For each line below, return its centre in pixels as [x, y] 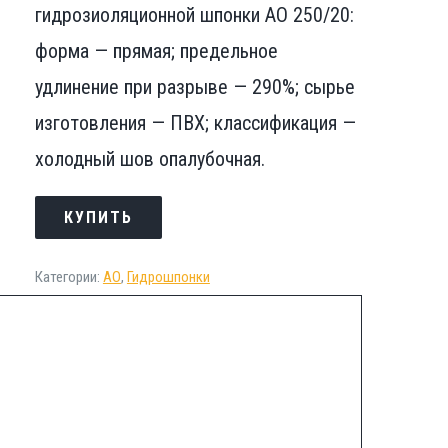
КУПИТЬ [98, 217]
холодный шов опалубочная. [149, 158]
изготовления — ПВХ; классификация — [195, 122]
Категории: [68, 276]
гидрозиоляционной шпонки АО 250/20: [194, 14]
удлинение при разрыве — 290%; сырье [194, 86]
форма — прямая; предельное [156, 50]
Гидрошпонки [168, 276]
